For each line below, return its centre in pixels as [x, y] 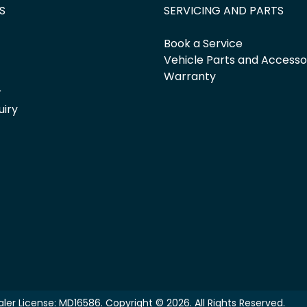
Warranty [190, 76]
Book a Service [203, 44]
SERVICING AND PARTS [224, 11]
